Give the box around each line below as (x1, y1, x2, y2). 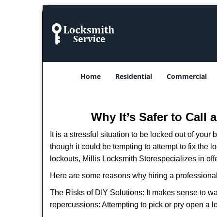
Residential (115, 72, 152, 81)
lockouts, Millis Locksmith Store (50, 155, 157, 163)
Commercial (167, 72, 207, 81)
